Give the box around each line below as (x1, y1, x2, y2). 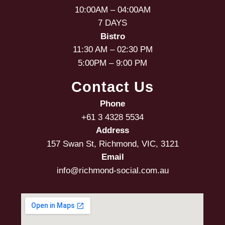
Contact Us (71, 79, 154, 95)
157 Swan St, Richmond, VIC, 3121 (46, 139, 179, 149)
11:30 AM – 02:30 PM (72, 45, 153, 55)
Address (96, 126, 129, 136)
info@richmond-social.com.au (56, 165, 169, 175)
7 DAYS (98, 18, 127, 28)
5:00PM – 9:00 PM (78, 58, 147, 68)
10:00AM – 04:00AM (74, 5, 151, 15)
